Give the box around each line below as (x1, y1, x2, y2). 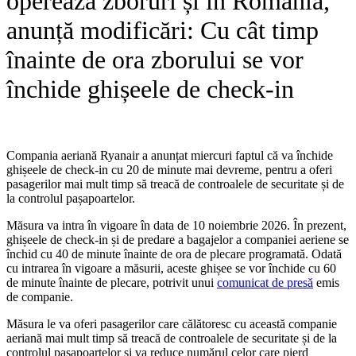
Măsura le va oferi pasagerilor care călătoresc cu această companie (6, 316, 337, 331)
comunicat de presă (217, 275, 313, 289)
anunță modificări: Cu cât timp (6, 16, 319, 45)
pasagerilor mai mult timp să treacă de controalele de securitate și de (6, 176, 344, 191)
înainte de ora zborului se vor (6, 45, 304, 75)
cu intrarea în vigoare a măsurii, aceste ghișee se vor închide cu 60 (6, 261, 336, 275)
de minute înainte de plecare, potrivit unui (6, 275, 217, 289)
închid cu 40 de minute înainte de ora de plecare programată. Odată (6, 246, 342, 261)
